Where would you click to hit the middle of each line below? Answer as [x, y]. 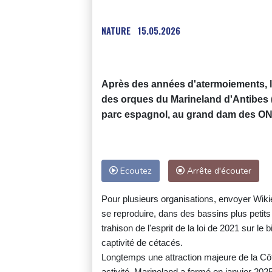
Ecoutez [135, 170]
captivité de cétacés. [142, 242]
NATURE [116, 30]
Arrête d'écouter [218, 170]
